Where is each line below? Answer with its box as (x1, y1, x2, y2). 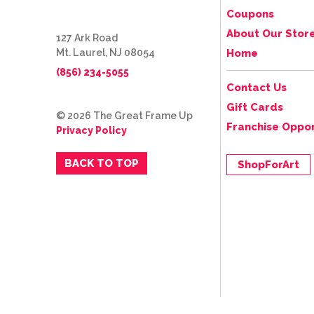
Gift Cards (226, 100, 283, 114)
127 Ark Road (56, 32, 118, 43)
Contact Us (226, 81, 287, 94)
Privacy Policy (56, 124, 127, 136)
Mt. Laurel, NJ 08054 (56, 46, 155, 58)
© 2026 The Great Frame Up (56, 109, 193, 121)
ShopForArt (238, 158, 299, 171)
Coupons (226, 7, 274, 20)
